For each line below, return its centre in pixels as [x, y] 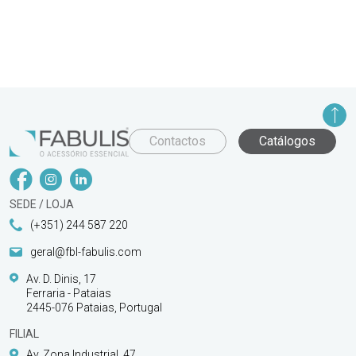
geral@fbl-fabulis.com [86, 252]
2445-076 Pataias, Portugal [94, 307]
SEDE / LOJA [42, 204]
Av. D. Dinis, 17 [61, 279]
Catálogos [287, 141]
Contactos [178, 141]
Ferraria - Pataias [69, 293]
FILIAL [24, 333]
